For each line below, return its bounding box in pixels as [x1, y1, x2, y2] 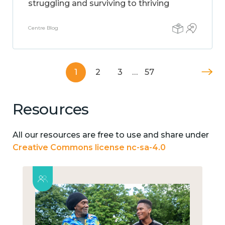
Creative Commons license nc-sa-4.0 [13, 142, 166, 152]
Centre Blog [28, 25, 58, 31]
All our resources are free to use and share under [13, 130, 209, 140]
